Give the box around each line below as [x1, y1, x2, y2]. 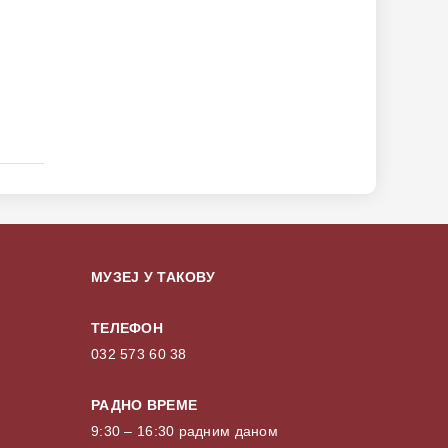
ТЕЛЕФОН [91, 320, 163, 337]
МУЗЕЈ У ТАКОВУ [91, 269, 215, 286]
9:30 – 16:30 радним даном [91, 423, 278, 440]
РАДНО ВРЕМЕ [91, 397, 198, 414]
